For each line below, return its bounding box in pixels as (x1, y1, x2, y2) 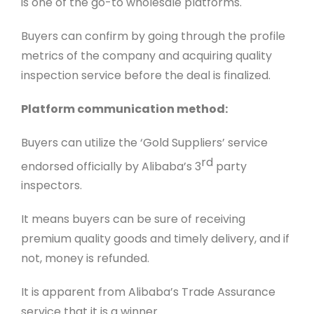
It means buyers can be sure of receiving (20, 211, 245, 228)
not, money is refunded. (20, 250, 149, 267)
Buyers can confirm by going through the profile (20, 27, 285, 44)
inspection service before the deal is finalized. (20, 67, 271, 83)
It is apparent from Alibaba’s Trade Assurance (20, 284, 275, 301)
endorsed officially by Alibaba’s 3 (20, 158, 201, 175)
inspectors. (20, 177, 82, 194)
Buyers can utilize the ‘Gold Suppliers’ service (20, 134, 268, 151)
